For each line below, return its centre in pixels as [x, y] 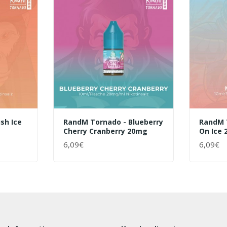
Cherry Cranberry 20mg [105, 131]
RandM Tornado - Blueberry [113, 122]
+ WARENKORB [89, 148]
